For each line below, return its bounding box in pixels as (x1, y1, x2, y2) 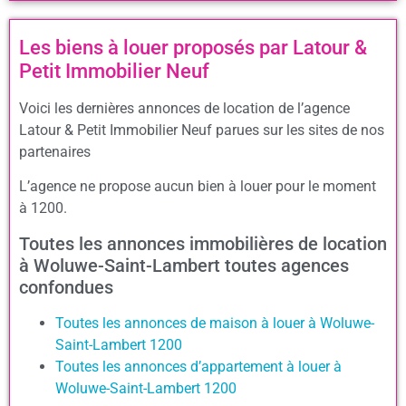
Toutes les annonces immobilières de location (19, 232, 387, 255)
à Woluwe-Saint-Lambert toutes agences (19, 254, 349, 276)
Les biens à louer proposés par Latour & (19, 35, 367, 59)
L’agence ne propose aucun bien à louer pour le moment (19, 178, 376, 196)
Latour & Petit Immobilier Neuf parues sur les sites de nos (19, 121, 384, 139)
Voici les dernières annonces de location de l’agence (19, 99, 350, 117)
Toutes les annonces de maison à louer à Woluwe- (55, 314, 374, 332)
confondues (19, 275, 113, 298)
